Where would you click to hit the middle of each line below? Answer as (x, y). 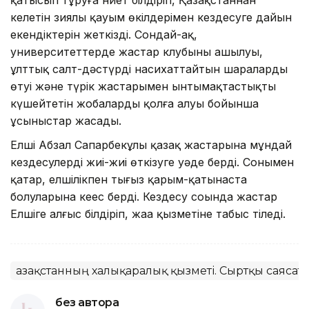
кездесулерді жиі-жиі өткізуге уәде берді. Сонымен (152, 162)
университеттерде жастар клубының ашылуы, (137, 51)
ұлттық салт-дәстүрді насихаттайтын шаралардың (149, 69)
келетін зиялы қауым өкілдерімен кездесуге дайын (151, 17)
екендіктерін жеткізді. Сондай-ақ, (104, 34)
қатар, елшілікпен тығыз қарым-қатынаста (129, 179)
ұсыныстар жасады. (66, 120)
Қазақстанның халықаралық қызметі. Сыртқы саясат (159, 270)
